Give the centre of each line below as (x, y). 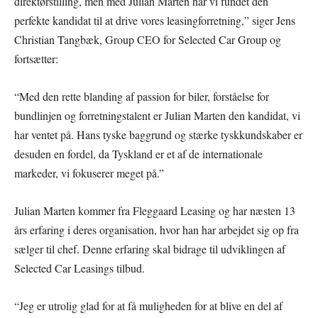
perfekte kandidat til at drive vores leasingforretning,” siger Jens (155, 20)
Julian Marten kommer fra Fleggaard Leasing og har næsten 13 (155, 210)
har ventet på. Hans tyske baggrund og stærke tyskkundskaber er (158, 134)
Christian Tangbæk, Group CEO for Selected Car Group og (148, 39)
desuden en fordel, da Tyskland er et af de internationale (138, 153)
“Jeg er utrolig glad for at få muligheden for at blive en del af (148, 305)
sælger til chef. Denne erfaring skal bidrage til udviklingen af (150, 248)
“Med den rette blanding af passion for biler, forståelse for (142, 96)
